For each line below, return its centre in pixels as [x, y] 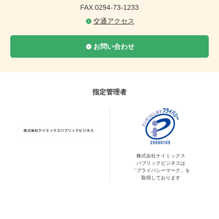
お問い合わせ [114, 46]
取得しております [161, 177]
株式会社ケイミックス [161, 155]
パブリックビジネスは [161, 163]
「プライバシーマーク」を [161, 170]
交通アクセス [114, 21]
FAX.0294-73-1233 [109, 7]
